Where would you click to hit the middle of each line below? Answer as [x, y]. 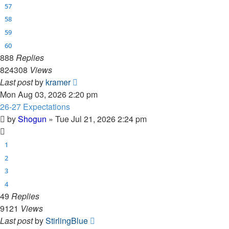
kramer [58, 82]
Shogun [32, 119]
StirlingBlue [67, 221]
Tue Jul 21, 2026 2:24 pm [101, 119]
